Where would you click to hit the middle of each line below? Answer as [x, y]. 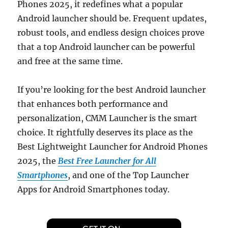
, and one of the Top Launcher [129, 175]
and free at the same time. [70, 61]
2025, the [38, 161]
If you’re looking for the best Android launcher [112, 89]
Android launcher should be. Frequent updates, [112, 18]
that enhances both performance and [93, 104]
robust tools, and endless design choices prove [111, 32]
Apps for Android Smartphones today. [94, 189]
